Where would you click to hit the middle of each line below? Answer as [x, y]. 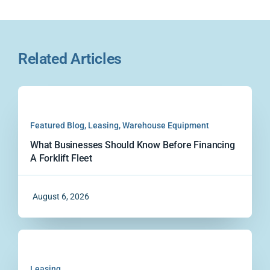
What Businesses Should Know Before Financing [133, 145]
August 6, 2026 [61, 196]
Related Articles [70, 58]
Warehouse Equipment [166, 125]
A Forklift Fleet [61, 158]
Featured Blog [57, 125]
